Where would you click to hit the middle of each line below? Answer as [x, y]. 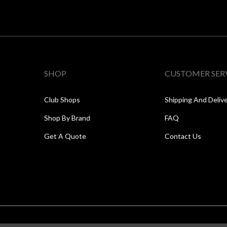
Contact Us [183, 136]
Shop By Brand [67, 118]
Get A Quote [65, 136]
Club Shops [62, 100]
